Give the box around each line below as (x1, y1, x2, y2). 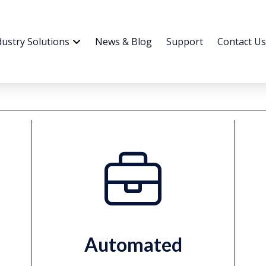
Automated (84, 232, 182, 256)
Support (166, 34, 203, 48)
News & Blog (95, 34, 152, 48)
